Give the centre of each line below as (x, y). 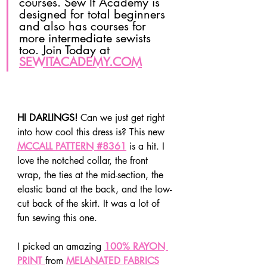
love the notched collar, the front (84, 160)
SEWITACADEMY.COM (80, 62)
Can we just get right (122, 117)
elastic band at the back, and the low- (94, 189)
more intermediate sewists (87, 38)
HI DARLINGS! (47, 117)
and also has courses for (84, 27)
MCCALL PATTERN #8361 (72, 146)
